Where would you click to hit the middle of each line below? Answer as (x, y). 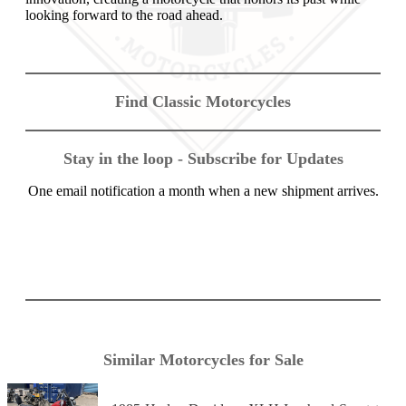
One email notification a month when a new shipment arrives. (203, 191)
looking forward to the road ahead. (124, 15)
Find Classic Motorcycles (203, 102)
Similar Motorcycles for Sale (203, 360)
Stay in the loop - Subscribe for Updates (203, 159)
